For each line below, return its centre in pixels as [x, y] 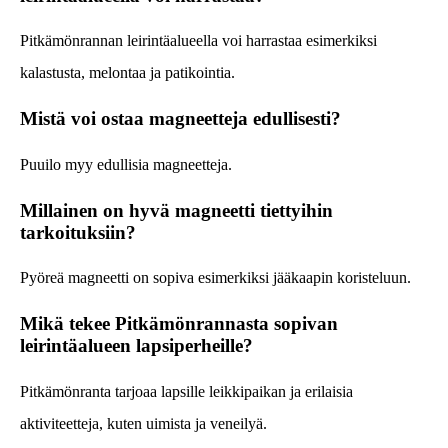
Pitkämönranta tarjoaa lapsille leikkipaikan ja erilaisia [186, 391]
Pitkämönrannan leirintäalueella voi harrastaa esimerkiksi [198, 41]
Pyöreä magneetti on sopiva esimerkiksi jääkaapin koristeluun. [215, 278]
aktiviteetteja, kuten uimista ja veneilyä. [143, 423]
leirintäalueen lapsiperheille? [136, 345]
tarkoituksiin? [78, 232]
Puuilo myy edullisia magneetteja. [126, 164]
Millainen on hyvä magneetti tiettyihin [176, 210]
